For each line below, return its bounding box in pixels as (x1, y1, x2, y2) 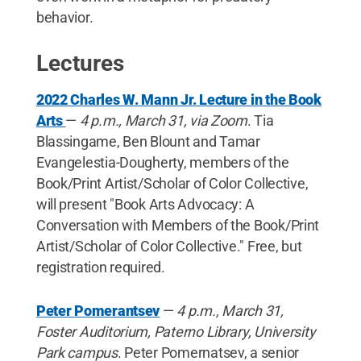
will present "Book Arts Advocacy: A (35, 195, 255, 213)
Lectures (35, 49, 124, 77)
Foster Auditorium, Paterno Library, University (35, 322, 316, 340)
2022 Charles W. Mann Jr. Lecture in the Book (35, 90, 322, 108)
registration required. (35, 258, 165, 276)
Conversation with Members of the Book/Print (35, 216, 320, 234)
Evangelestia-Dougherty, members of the (35, 153, 289, 171)
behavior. (35, 8, 93, 26)
